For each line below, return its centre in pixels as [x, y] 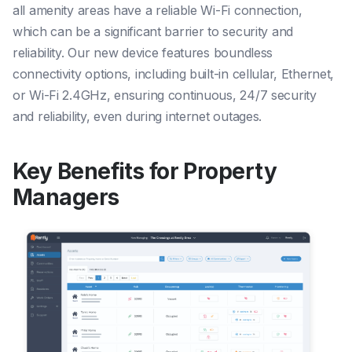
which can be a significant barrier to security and [153, 32]
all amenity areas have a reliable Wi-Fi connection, [158, 11]
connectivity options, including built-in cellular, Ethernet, [174, 74]
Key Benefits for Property [145, 172]
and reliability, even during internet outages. [137, 117]
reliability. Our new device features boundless [143, 53]
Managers [66, 198]
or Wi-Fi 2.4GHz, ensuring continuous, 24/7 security [165, 95]
